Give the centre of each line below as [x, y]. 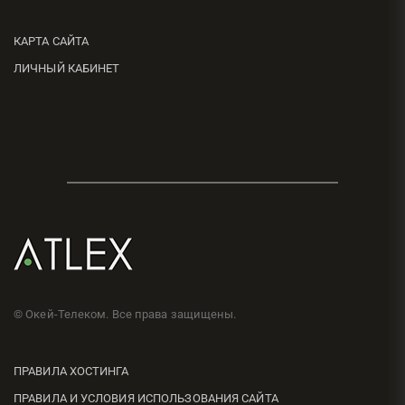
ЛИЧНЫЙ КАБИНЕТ [67, 68]
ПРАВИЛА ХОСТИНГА [71, 371]
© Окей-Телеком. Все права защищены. [125, 314]
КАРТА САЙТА [52, 41]
